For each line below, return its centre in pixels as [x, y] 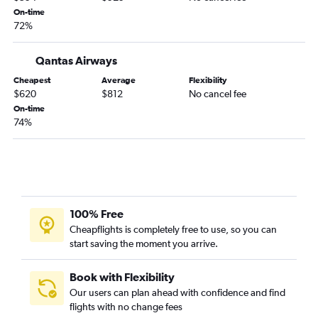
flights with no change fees [126, 307]
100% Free [97, 214]
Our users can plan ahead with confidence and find [177, 293]
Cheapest [32, 81]
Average [118, 81]
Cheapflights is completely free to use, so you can [173, 230]
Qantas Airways [76, 61]
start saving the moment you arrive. [144, 244]
